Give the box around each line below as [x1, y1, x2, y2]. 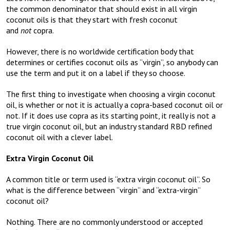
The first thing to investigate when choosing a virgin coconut [6, 89, 216, 100]
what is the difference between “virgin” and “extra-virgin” [6, 185, 200, 196]
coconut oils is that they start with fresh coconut [6, 14, 178, 25]
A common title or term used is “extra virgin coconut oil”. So [6, 174, 210, 185]
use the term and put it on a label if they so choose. [6, 68, 185, 79]
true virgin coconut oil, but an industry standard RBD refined [6, 121, 212, 132]
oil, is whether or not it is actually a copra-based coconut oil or [6, 100, 223, 110]
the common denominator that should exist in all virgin [6, 4, 197, 14]
